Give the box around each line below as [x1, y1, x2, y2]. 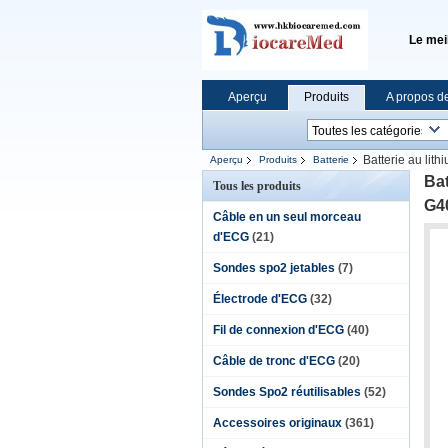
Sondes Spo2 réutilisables [213, 385, 361, 399]
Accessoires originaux [213, 416, 342, 430]
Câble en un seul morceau [213, 210, 361, 224]
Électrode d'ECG [213, 292, 307, 306]
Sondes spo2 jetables [213, 261, 335, 275]
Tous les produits [213, 179, 301, 193]
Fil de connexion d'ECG [213, 323, 344, 337]
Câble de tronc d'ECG [213, 354, 335, 368]
